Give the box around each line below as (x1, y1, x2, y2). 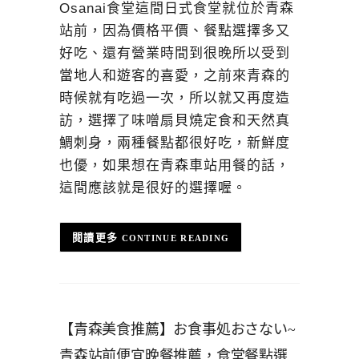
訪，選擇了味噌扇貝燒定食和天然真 (59, 112, 290, 128)
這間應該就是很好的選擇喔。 (59, 179, 247, 196)
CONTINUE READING (121, 232, 230, 243)
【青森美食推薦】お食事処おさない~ (59, 321, 296, 338)
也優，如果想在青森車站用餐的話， (59, 157, 290, 173)
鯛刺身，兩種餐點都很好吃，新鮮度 (59, 135, 290, 151)
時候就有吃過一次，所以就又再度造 (59, 90, 290, 106)
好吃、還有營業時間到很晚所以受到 (59, 45, 290, 61)
